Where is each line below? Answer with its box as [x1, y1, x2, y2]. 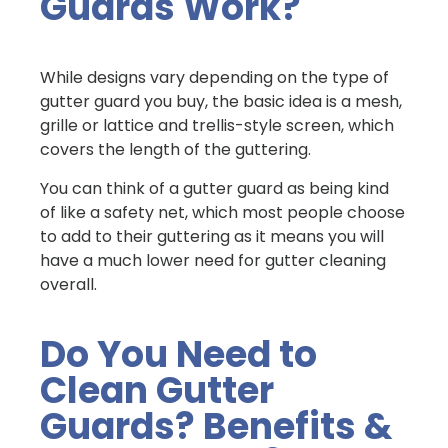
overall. [40, 273, 101, 297]
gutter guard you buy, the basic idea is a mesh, [40, 90, 402, 114]
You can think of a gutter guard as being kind [40, 177, 389, 201]
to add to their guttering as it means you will [40, 225, 384, 249]
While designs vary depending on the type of [40, 66, 389, 90]
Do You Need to [40, 329, 317, 381]
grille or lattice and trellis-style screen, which [40, 114, 394, 138]
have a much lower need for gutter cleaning [40, 249, 386, 273]
